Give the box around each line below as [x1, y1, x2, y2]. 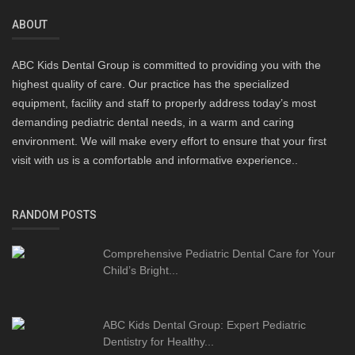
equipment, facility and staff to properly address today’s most [12, 97, 316, 110]
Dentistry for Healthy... [103, 335, 214, 349]
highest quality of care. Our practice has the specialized [12, 78, 289, 91]
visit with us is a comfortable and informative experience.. [12, 154, 298, 167]
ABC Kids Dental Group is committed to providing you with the [12, 59, 321, 72]
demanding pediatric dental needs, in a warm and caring [12, 116, 294, 129]
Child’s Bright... [103, 264, 178, 277]
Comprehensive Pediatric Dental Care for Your [103, 247, 335, 261]
